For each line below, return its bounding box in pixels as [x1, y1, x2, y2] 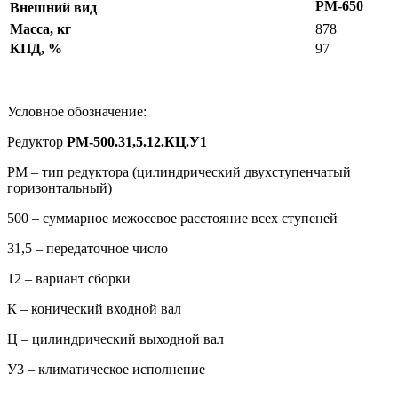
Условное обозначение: [7, 103, 147, 119]
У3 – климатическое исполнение [7, 361, 205, 377]
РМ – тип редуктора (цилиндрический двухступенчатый [7, 163, 351, 179]
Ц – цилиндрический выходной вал [7, 330, 224, 346]
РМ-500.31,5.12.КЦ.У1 [63, 133, 207, 149]
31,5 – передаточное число [7, 240, 168, 256]
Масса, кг [10, 20, 71, 36]
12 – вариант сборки [7, 270, 131, 286]
